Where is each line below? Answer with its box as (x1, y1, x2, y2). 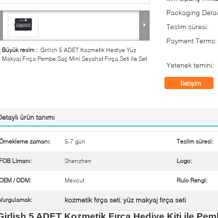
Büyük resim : (2, 46, 40, 54)
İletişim (181, 79, 201, 87)
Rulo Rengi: (177, 177, 207, 184)
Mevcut (65, 177, 84, 184)
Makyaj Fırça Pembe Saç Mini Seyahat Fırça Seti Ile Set (2, 55, 147, 62)
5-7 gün (65, 138, 85, 145)
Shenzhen (65, 157, 91, 164)
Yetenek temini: (166, 61, 214, 69)
